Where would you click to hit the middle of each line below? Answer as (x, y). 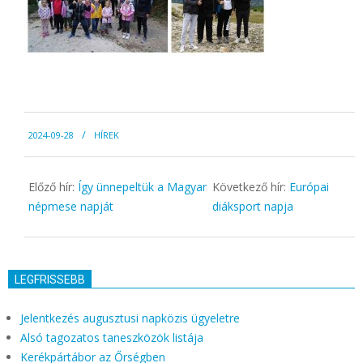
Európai (309, 187)
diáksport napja (252, 207)
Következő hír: (250, 187)
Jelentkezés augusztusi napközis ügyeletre (130, 318)
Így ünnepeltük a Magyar (142, 187)
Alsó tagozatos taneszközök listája (112, 338)
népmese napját (71, 207)
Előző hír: (53, 187)
